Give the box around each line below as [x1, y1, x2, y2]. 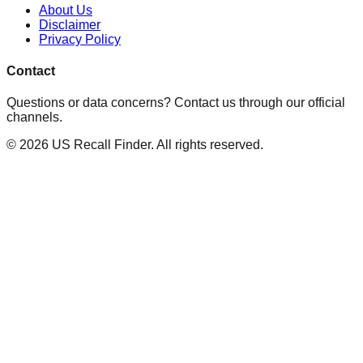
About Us [39, 2, 92, 17]
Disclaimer [39, 17, 100, 32]
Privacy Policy [39, 32, 121, 46]
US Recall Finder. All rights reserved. [49, 138, 263, 152]
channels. [6, 110, 62, 125]
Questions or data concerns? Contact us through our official [6, 96, 345, 110]
